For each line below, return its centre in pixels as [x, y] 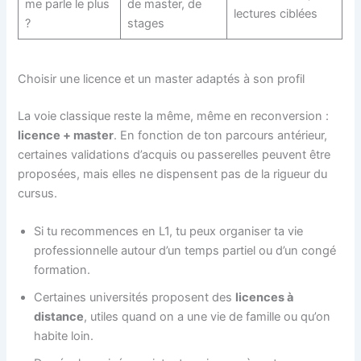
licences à [265, 297]
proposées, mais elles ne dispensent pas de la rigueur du [173, 174]
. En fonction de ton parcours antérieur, [221, 135]
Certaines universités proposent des [135, 297]
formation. [62, 270]
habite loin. [64, 336]
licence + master [66, 135]
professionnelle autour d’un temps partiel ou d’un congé [185, 250]
